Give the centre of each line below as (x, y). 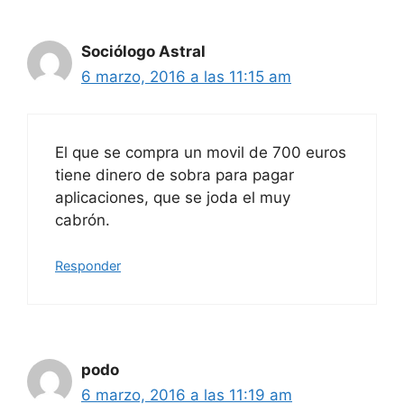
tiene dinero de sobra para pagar (174, 174)
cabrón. (83, 220)
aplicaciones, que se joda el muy (173, 197)
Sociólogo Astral (143, 52)
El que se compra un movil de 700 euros (201, 152)
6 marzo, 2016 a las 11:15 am (186, 77)
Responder (88, 266)
